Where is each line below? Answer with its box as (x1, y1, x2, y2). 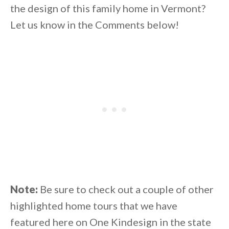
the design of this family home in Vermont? (10, 2, 205, 15)
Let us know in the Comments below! (10, 18, 179, 31)
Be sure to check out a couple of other (38, 183, 214, 196)
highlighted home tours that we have (10, 199, 177, 212)
